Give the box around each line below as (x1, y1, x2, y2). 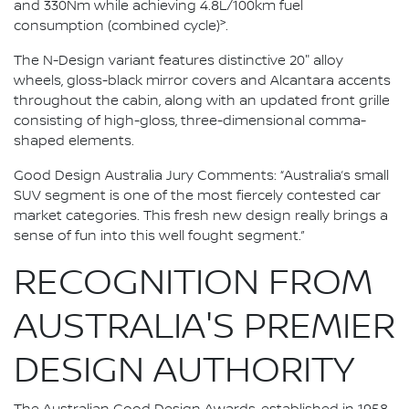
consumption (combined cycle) (14, 18, 220, 36)
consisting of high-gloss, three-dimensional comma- (14, 113, 366, 131)
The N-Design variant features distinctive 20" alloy (14, 53, 343, 70)
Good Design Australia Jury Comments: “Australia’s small (14, 168, 389, 185)
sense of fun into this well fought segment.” (14, 228, 305, 246)
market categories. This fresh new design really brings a (14, 208, 388, 225)
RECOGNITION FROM (14, 261, 372, 306)
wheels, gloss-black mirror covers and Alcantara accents (14, 73, 391, 90)
